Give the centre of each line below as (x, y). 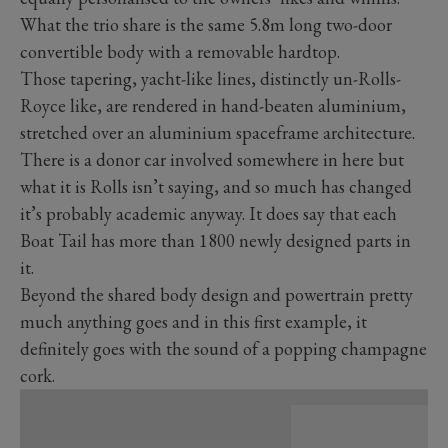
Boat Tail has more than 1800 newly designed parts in (215, 241)
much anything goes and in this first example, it (193, 322)
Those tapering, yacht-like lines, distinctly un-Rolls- (210, 79)
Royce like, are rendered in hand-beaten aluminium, (213, 106)
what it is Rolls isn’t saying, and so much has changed (216, 187)
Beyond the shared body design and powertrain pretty (216, 295)
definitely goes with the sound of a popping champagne (223, 349)
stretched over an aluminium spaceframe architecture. (217, 133)
